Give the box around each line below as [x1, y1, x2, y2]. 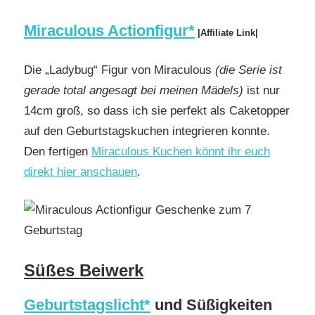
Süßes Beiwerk [24, 260, 143, 280]
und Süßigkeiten [150, 295, 272, 314]
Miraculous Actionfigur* [24, 22, 195, 40]
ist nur [243, 83, 280, 97]
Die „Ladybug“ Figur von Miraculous [24, 63, 215, 77]
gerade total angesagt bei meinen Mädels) [24, 83, 243, 97]
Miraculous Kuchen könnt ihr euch [91, 144, 270, 158]
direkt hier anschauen [24, 165, 137, 179]
